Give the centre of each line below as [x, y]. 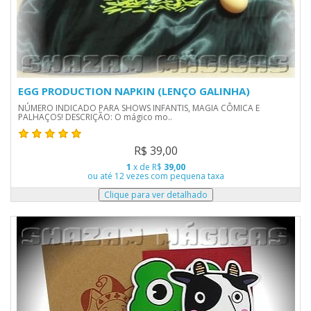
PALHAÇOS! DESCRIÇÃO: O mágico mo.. [95, 117]
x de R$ [147, 167]
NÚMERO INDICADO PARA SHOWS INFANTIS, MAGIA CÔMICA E [139, 108]
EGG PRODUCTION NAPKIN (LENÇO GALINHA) [134, 91]
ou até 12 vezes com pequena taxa [155, 176]
